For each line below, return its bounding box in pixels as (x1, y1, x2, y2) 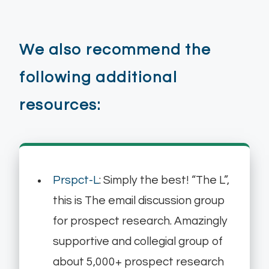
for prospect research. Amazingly (53, 215, 228, 228)
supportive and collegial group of (53, 235, 223, 248)
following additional (19, 70, 177, 86)
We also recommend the (19, 42, 211, 58)
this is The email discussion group (53, 195, 225, 207)
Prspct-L (53, 174, 99, 187)
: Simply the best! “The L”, (99, 174, 229, 187)
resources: (19, 97, 100, 113)
